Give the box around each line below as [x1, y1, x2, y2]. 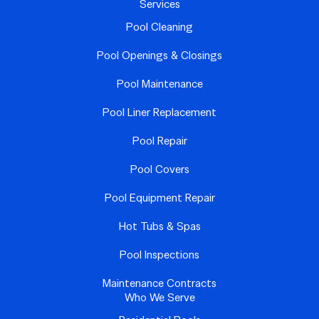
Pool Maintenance [116, 76, 203, 92]
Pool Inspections [120, 247, 199, 263]
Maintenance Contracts [103, 276, 216, 291]
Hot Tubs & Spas [118, 219, 201, 234]
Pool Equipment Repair [104, 190, 215, 206]
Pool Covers [130, 162, 189, 177]
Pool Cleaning [126, 19, 193, 35]
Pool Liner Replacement [103, 105, 216, 120]
